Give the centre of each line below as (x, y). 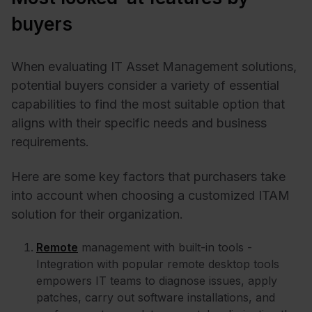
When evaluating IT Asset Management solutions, (154, 67)
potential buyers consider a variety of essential (145, 86)
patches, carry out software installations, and (156, 298)
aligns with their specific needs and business (139, 123)
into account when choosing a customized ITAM (150, 195)
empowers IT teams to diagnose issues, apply (157, 281)
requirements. (52, 142)
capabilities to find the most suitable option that (148, 104)
